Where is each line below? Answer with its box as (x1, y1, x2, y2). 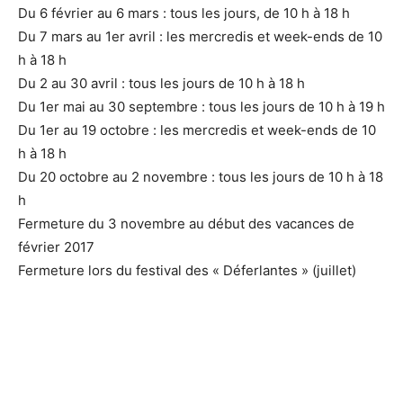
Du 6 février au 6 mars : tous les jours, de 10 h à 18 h (18, 4, 350, 22)
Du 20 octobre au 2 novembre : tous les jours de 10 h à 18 (18, 168, 383, 185)
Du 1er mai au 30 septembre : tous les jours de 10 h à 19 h (18, 98, 385, 115)
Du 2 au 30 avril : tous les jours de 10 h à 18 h (18, 75, 305, 92)
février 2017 (18, 238, 94, 255)
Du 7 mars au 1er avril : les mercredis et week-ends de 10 (18, 28, 382, 45)
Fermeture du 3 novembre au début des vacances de (18, 215, 354, 232)
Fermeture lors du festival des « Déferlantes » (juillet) (18, 262, 356, 279)
